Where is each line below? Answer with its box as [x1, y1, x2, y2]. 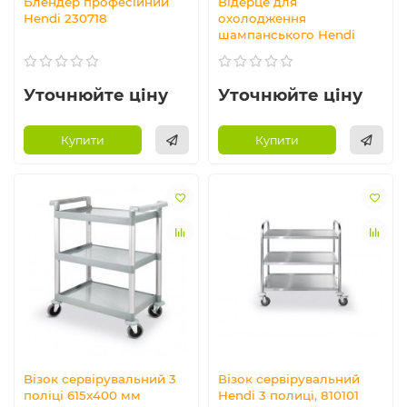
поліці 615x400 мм [24, 387, 141, 402]
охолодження [218, 11, 306, 26]
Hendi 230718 [24, 11, 107, 26]
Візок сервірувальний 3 [24, 371, 176, 386]
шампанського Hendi [218, 27, 355, 43]
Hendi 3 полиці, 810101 [218, 387, 359, 402]
